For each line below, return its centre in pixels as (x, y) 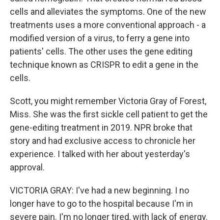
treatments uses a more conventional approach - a (108, 25)
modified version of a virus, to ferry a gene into (100, 38)
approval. (27, 167)
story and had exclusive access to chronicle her (103, 141)
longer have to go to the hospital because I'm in (101, 204)
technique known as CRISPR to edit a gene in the (104, 65)
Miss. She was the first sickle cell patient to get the (109, 114)
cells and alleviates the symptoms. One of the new (108, 12)
